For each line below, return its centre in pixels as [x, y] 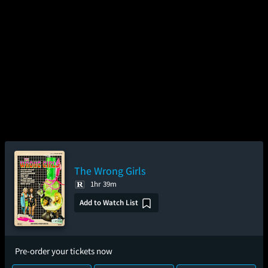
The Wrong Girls [110, 171]
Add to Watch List [109, 203]
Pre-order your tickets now [64, 251]
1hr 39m [103, 184]
